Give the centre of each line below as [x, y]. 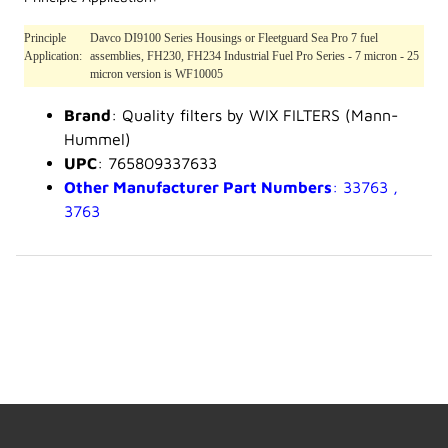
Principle [45, 38]
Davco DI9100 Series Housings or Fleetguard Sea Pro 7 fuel [234, 38]
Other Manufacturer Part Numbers [198, 187]
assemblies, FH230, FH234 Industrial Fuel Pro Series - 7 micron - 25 [254, 56]
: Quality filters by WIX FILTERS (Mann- [254, 115]
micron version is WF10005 [156, 74]
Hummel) [97, 139]
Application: [53, 56]
